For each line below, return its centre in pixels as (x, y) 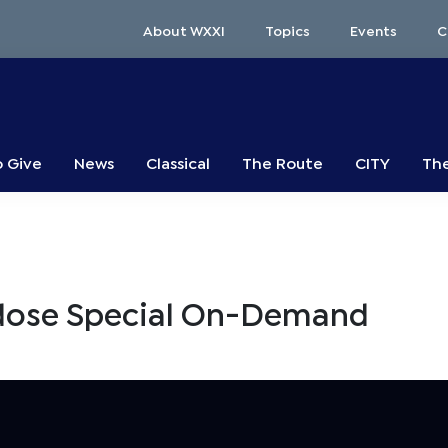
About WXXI (184, 29)
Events (373, 29)
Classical (178, 162)
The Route (282, 162)
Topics (287, 29)
